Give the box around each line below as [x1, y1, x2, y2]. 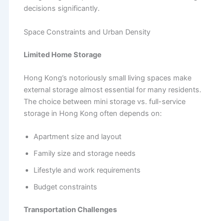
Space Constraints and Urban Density [23, 27, 150, 37]
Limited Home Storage [23, 50, 102, 59]
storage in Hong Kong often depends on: [23, 109, 162, 118]
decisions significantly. [23, 4, 100, 13]
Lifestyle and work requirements [33, 166, 141, 175]
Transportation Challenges [23, 205, 117, 215]
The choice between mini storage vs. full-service [23, 97, 185, 106]
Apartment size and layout [33, 132, 121, 142]
